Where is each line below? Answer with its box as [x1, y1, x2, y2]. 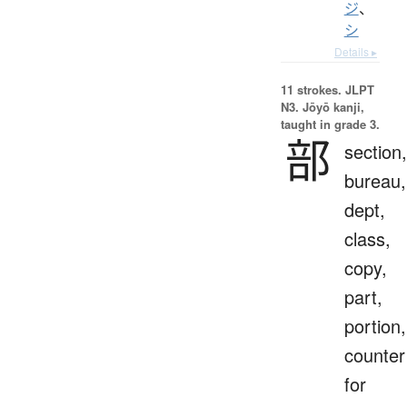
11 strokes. [280, 80, 342, 98]
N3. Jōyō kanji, [280, 97, 364, 115]
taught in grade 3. [280, 114, 380, 133]
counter [343, 341, 405, 368]
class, [343, 224, 391, 252]
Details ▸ [334, 43, 377, 59]
